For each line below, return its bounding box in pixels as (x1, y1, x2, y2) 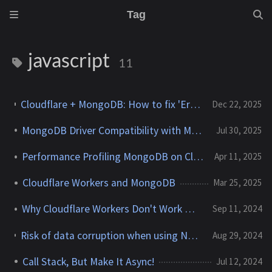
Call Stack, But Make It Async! (22, 254, 154, 268)
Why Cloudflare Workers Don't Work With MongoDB (184, 202, 195, 216)
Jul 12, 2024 (216, 255, 262, 267)
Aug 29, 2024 (212, 229, 262, 241)
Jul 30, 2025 (216, 124, 262, 136)
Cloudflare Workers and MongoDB (22, 176, 175, 190)
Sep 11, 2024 (212, 203, 262, 215)
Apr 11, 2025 (214, 150, 262, 162)
